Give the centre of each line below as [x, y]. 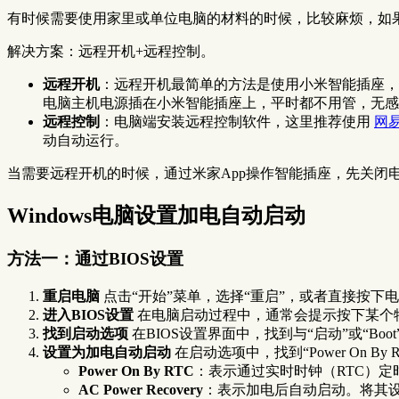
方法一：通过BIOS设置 [95, 259]
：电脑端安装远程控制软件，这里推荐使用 [237, 122]
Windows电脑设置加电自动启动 [156, 216]
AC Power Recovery [141, 389]
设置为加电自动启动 [107, 352]
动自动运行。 [85, 141]
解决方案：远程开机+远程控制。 [111, 52]
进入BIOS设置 [88, 314]
